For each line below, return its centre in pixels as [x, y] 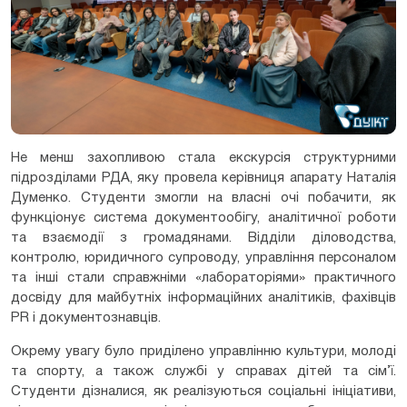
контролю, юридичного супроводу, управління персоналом [203, 258]
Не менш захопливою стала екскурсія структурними [203, 159]
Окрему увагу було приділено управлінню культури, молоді [203, 352]
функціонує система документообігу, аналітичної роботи [203, 218]
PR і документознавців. [86, 318]
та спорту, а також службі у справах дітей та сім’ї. [203, 372]
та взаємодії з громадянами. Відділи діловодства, [203, 238]
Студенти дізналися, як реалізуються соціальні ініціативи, [203, 392]
